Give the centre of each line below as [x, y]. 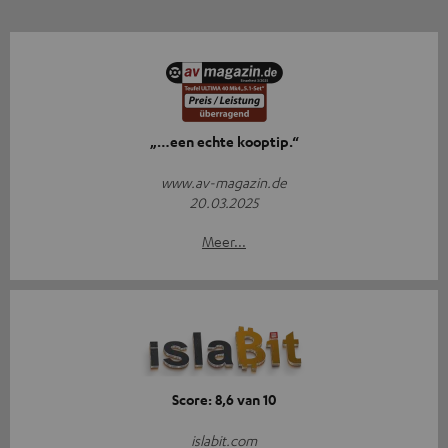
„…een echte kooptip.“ [224, 142]
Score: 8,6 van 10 [224, 400]
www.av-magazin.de [224, 182]
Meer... [224, 241]
